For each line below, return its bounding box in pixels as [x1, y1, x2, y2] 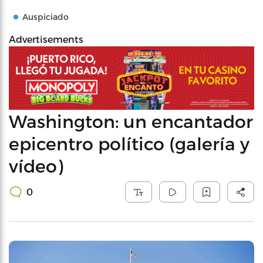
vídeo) [9, 154, 63, 176]
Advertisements [9, 33, 83, 45]
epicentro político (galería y [9, 132, 249, 154]
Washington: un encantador [9, 110, 253, 131]
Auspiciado [22, 12, 69, 22]
